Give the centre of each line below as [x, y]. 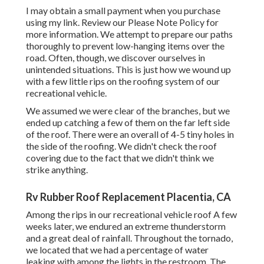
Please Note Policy [166, 22]
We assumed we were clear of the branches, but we [128, 111]
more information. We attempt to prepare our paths [129, 34]
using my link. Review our [77, 22]
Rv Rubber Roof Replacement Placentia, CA [128, 197]
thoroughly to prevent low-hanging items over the [125, 46]
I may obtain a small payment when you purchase [123, 11]
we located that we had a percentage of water [117, 250]
